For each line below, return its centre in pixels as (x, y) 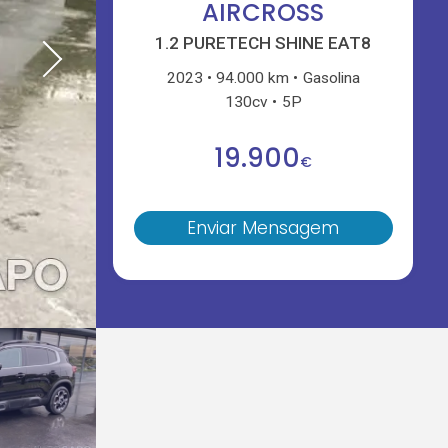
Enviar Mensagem (263, 228)
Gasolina (331, 77)
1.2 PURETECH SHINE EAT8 (263, 43)
